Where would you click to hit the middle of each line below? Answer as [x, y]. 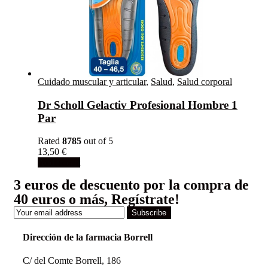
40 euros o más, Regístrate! [97, 200]
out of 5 [97, 141]
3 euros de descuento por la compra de [131, 185]
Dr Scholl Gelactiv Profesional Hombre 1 [138, 105]
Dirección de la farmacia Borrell [88, 237]
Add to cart [59, 163]
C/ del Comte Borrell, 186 [72, 260]
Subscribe [149, 213]
